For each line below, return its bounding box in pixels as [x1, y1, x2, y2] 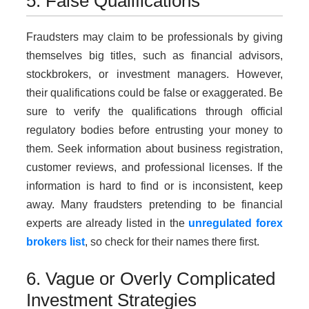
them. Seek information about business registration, [26, 143, 283, 155]
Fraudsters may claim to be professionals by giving [26, 31, 283, 43]
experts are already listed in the [26, 217, 189, 230]
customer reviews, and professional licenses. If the [26, 161, 283, 174]
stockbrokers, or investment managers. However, [26, 68, 283, 81]
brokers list [26, 236, 85, 248]
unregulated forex [188, 217, 283, 230]
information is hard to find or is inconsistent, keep [26, 180, 283, 192]
